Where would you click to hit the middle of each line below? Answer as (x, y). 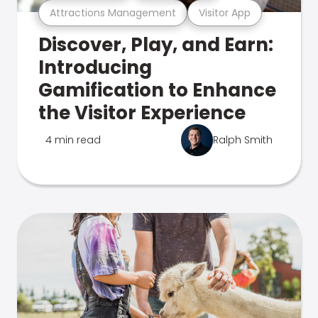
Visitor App (225, 12)
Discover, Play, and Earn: (156, 45)
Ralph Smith (243, 140)
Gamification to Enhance (157, 90)
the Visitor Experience (142, 113)
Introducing (95, 67)
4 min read (73, 140)
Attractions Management (113, 12)
